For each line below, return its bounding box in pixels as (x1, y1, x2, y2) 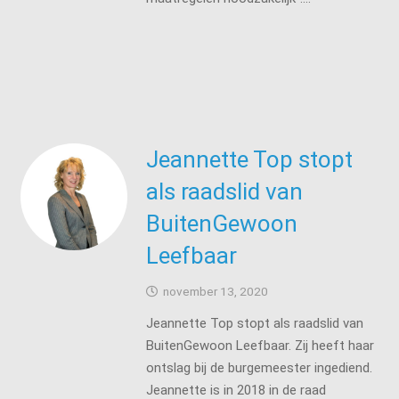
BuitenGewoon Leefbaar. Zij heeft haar (145, 337, 374, 354)
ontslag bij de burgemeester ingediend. (145, 359, 376, 376)
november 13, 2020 (162, 284, 268, 298)
